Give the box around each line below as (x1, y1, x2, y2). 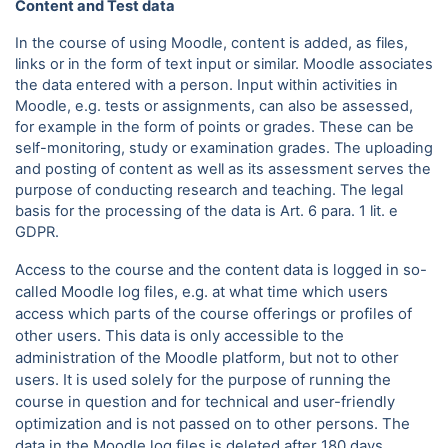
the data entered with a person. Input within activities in (15, 76, 398, 94)
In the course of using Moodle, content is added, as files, (15, 34, 408, 52)
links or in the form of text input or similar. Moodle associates (15, 55, 433, 73)
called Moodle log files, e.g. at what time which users (15, 282, 388, 301)
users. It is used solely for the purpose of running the (15, 370, 391, 389)
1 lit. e (359, 202, 398, 220)
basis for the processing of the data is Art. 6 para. (15, 202, 359, 220)
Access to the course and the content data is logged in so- (15, 260, 427, 279)
